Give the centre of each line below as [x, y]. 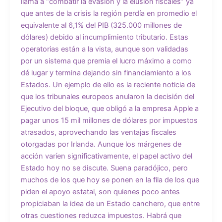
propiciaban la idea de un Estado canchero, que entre [110, 203]
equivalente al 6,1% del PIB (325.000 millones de [101, 25]
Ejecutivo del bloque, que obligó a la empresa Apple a [110, 108]
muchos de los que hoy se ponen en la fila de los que [110, 180]
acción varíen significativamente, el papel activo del [106, 156]
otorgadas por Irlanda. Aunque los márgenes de [101, 144]
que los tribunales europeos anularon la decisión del [107, 96]
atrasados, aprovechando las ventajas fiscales [98, 132]
